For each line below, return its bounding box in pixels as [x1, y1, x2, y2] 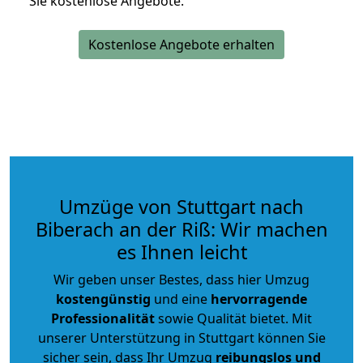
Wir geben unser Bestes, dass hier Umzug [53, 270, 310, 288]
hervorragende [211, 289, 307, 308]
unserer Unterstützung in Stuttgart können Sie [37, 328, 326, 347]
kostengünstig [56, 289, 151, 308]
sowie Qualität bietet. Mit [155, 309, 312, 327]
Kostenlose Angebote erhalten [88, 35, 275, 53]
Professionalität [51, 309, 155, 327]
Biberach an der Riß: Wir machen [35, 216, 328, 242]
